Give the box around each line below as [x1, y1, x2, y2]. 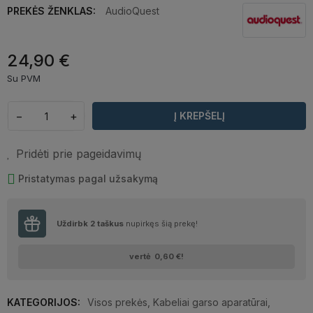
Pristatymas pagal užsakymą [17, 173, 158, 185]
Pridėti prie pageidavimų [16, 147, 141, 161]
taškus [95, 219, 126, 229]
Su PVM [7, 73, 41, 85]
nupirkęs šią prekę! [126, 219, 198, 229]
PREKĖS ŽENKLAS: [7, 5, 96, 17]
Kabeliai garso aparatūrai [153, 296, 268, 309]
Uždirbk [57, 219, 90, 229]
